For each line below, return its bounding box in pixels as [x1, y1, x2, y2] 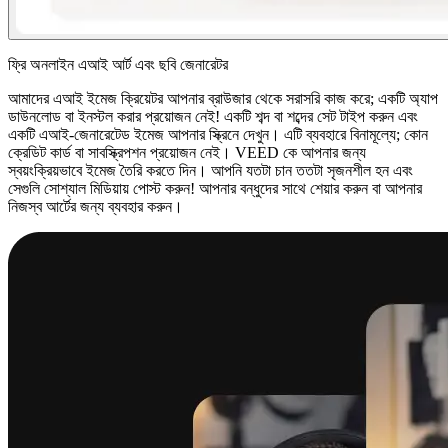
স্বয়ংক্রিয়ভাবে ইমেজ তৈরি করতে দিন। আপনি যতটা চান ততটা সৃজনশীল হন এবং [8, 162, 413, 180]
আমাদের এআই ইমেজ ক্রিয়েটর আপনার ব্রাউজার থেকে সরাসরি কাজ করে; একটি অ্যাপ [8, 90, 438, 108]
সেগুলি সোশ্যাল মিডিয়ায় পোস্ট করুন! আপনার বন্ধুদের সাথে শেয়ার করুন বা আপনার [8, 180, 422, 198]
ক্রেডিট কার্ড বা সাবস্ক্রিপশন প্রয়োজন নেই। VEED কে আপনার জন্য [8, 144, 366, 162]
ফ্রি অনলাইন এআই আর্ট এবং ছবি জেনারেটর [8, 56, 228, 74]
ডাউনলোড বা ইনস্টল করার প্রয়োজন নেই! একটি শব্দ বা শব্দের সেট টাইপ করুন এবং [8, 108, 418, 126]
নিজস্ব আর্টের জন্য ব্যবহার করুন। [8, 198, 183, 216]
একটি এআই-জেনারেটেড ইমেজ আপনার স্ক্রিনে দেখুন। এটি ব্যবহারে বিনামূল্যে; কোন [8, 126, 428, 144]
